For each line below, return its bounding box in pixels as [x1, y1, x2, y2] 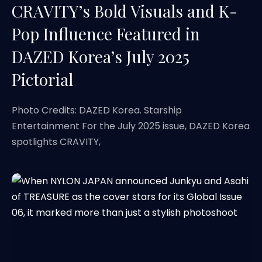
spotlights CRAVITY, [12, 135, 101, 149]
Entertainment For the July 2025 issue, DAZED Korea [12, 119, 250, 133]
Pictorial [12, 68, 73, 90]
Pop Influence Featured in [12, 23, 200, 44]
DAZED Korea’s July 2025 [12, 46, 189, 67]
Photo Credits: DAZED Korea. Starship [12, 104, 182, 117]
